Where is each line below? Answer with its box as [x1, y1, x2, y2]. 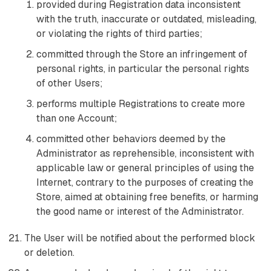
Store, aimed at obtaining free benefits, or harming [36, 191, 258, 203]
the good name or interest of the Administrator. [36, 205, 244, 218]
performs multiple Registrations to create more [36, 97, 245, 110]
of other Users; [36, 77, 103, 90]
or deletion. [24, 246, 74, 259]
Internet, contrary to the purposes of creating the [36, 176, 253, 189]
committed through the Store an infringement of [36, 48, 247, 60]
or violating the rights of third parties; [36, 27, 203, 40]
